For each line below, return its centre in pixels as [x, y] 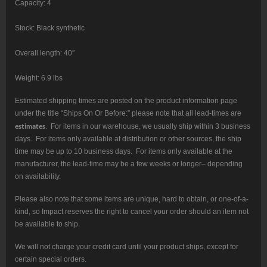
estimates [30, 126]
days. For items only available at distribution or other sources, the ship [128, 139]
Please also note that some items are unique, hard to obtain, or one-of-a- [132, 199]
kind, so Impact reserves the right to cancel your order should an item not [132, 212]
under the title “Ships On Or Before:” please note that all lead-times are [128, 114]
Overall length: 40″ [45, 53]
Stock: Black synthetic [50, 28]
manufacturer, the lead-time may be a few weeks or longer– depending [129, 164]
